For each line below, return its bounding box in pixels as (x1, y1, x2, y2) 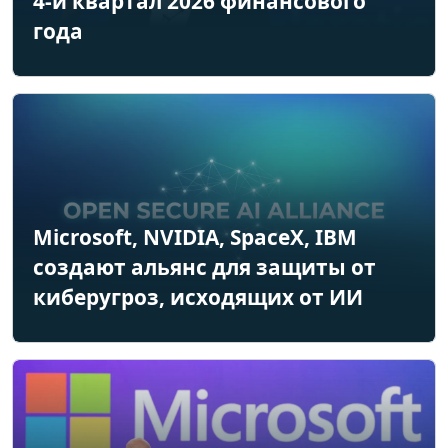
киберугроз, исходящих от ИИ (33, 283, 363, 312)
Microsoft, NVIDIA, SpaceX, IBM (33, 223, 357, 252)
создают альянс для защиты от (33, 253, 376, 282)
